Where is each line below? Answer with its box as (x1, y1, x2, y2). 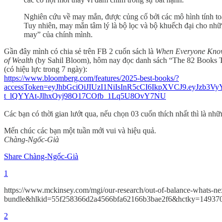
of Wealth (4, 55, 33, 64)
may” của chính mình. (24, 30, 93, 39)
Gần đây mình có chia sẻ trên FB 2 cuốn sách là (4, 47, 156, 55)
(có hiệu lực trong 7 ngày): (4, 64, 87, 73)
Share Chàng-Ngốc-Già (4, 152, 78, 161)
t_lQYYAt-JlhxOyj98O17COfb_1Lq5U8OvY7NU (4, 91, 166, 100)
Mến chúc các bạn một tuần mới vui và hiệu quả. (4, 126, 156, 135)
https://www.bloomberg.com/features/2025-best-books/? (4, 73, 179, 82)
